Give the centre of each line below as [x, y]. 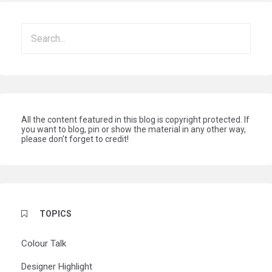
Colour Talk [44, 244]
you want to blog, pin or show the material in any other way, [134, 130]
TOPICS [56, 214]
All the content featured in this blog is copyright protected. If [135, 120]
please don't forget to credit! [75, 139]
